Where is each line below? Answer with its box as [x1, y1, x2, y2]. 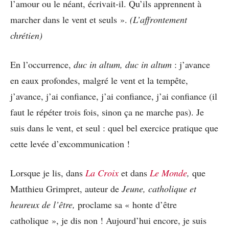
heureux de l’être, [10, 198, 75, 211]
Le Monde [150, 167, 187, 179]
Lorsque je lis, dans [10, 167, 85, 179]
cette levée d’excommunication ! [10, 138, 130, 150]
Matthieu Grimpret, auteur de [10, 182, 122, 195]
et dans [119, 167, 150, 179]
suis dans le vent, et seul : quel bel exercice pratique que [10, 122, 218, 134]
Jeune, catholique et [122, 182, 196, 195]
